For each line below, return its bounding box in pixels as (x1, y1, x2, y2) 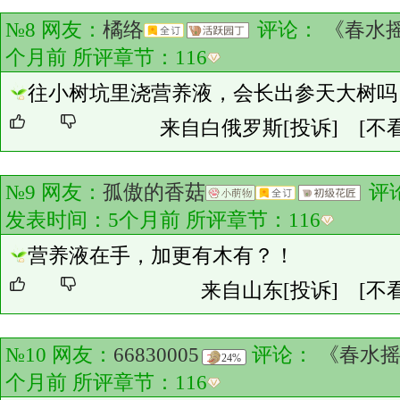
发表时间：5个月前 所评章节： (5, 209, 288, 231)
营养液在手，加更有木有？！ (28, 245, 295, 267)
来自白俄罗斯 (160, 117, 283, 139)
